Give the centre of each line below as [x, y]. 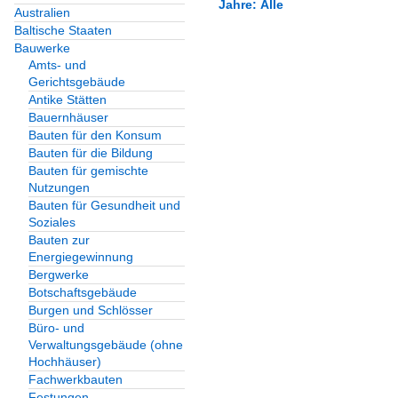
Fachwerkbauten [76, 380]
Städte [284, 238]
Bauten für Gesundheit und [104, 206]
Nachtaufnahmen [314, 115]
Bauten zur [59, 240]
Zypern [261, 196]
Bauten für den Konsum [95, 135]
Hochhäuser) [65, 362]
